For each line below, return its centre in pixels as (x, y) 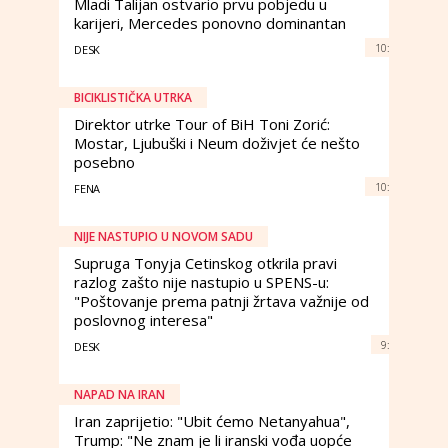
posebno (104, 162)
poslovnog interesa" (143, 320)
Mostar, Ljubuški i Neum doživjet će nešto (217, 143)
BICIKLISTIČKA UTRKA (133, 97)
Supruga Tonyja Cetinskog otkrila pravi (205, 263)
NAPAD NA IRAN (119, 394)
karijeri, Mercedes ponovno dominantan (210, 23)
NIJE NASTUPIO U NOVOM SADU (163, 236)
